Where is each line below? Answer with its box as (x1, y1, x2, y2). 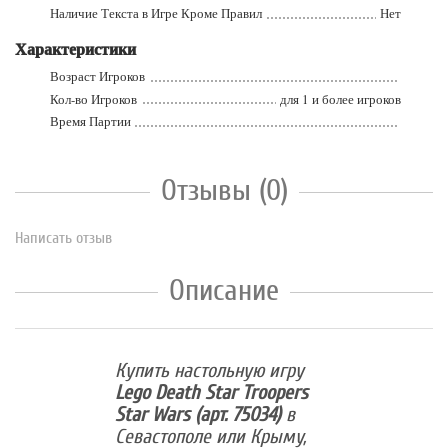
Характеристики (15, 40, 136, 58)
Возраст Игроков (15, 66, 145, 85)
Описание (169, 273, 279, 309)
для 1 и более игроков (280, 89, 433, 108)
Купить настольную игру (115, 359, 304, 383)
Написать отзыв (15, 229, 112, 248)
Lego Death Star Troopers (115, 381, 308, 405)
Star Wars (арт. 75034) (115, 403, 281, 427)
